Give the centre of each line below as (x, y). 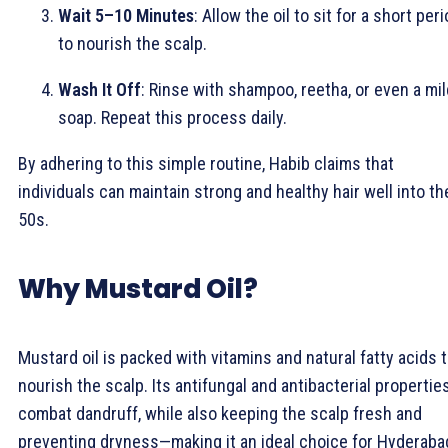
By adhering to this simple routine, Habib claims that (206, 163)
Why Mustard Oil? (138, 288)
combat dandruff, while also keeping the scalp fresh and (220, 414)
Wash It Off (99, 89)
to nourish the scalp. (132, 43)
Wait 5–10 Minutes (126, 15)
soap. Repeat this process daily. (172, 117)
